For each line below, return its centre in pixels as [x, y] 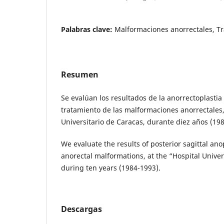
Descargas [81, 209]
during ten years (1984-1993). [111, 167]
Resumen [80, 74]
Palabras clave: [88, 29]
